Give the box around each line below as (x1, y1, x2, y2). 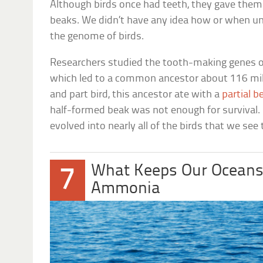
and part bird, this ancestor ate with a (50, 89, 222, 101)
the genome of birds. (50, 31, 144, 43)
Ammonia (91, 180, 161, 198)
